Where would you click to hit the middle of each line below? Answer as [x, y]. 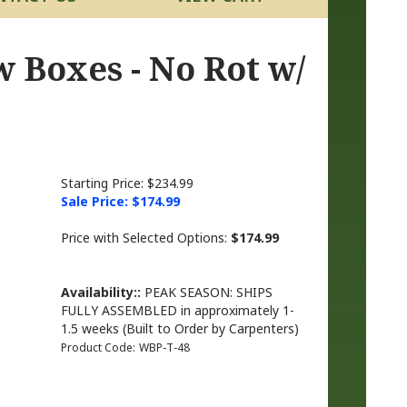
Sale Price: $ [100, 201]
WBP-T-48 [164, 347]
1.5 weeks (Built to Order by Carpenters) [179, 328]
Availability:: [100, 292]
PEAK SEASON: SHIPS [206, 292]
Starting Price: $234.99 [127, 183]
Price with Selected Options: [145, 238]
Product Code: [98, 347]
